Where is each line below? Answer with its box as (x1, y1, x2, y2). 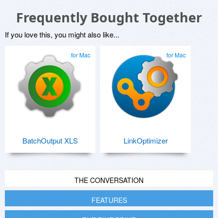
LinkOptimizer (123, 135, 168, 146)
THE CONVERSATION (74, 175, 144, 185)
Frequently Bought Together (16, 8, 202, 27)
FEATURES (91, 195, 127, 205)
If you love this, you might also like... (5, 29, 119, 40)
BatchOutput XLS (22, 135, 78, 146)
